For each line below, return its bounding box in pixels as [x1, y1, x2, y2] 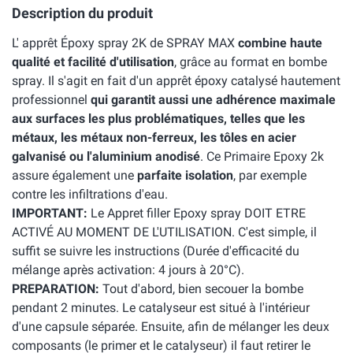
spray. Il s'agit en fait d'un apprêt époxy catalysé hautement [12, 73, 340, 88]
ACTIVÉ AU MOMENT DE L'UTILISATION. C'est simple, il [12, 225, 317, 240]
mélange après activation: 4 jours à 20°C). [12, 262, 244, 277]
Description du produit [12, 5, 153, 21]
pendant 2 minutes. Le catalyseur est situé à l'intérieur [12, 300, 310, 315]
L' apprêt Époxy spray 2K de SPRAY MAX [12, 35, 238, 50]
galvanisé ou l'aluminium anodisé [12, 149, 200, 164]
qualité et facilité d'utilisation [12, 54, 174, 69]
